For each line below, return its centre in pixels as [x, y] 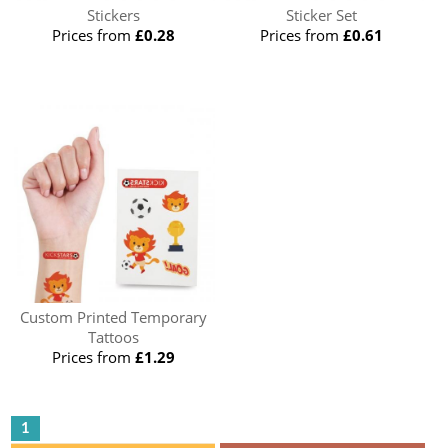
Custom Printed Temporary [113, 316]
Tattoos [113, 336]
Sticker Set [322, 14]
